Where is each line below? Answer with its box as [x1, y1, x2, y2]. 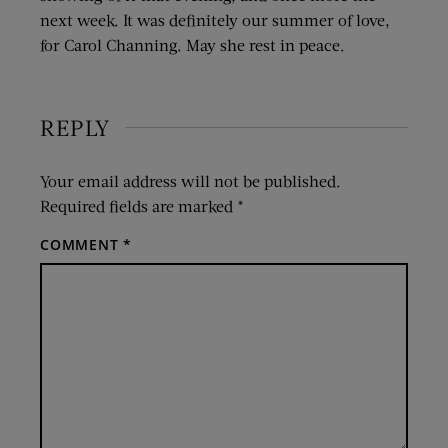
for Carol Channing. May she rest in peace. [40, 35, 345, 55]
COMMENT [40, 235, 124, 255]
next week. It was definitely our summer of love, [40, 10, 390, 30]
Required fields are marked [40, 196, 237, 216]
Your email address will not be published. [40, 171, 341, 191]
